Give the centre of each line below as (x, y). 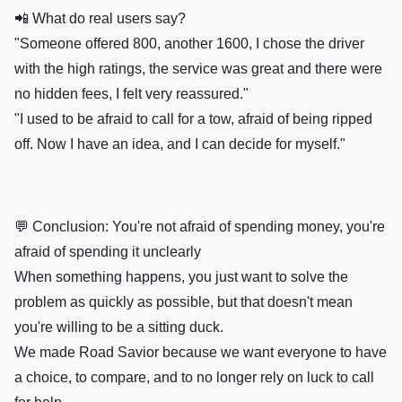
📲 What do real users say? (100, 18)
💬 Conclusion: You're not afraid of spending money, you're (200, 227)
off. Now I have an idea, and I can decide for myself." (180, 144)
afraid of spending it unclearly (108, 252)
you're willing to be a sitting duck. (119, 327)
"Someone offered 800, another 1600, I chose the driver (189, 44)
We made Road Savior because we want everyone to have (201, 352)
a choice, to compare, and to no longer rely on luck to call (194, 377)
